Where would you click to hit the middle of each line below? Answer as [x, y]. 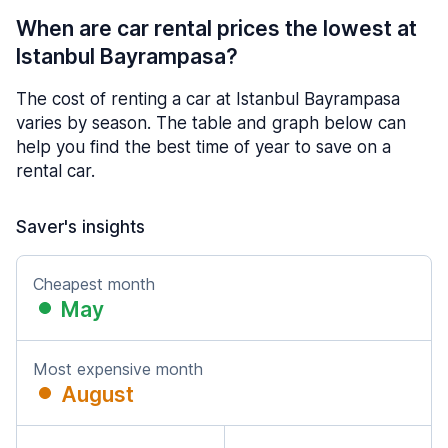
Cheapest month [94, 284]
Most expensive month [118, 369]
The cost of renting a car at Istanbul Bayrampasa [208, 99]
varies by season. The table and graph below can [211, 123]
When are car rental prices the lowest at [216, 28]
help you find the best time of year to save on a [203, 147]
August [97, 394]
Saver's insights [80, 227]
